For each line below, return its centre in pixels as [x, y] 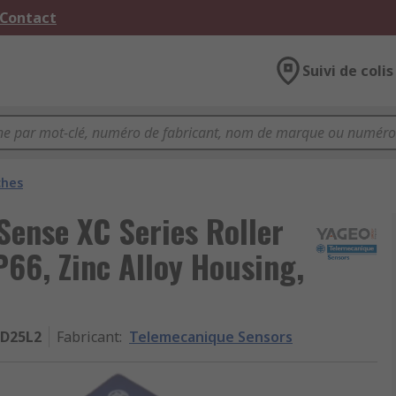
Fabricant [88, 337]
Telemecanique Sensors [211, 337]
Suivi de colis [348, 71]
